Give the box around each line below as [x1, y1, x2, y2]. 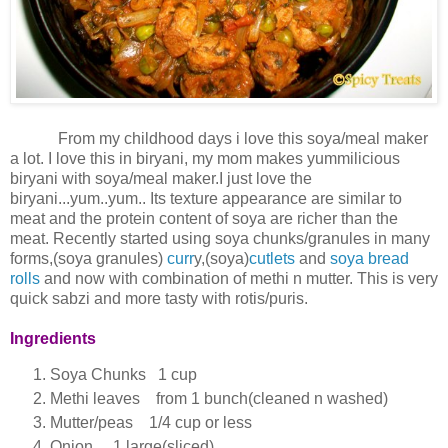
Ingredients [10, 330, 96, 348]
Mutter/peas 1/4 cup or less [50, 414, 252, 432]
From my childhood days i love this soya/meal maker [10, 130, 428, 148]
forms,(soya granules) [10, 250, 167, 268]
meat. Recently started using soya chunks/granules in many [10, 230, 430, 248]
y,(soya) [194, 250, 249, 268]
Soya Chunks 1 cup [50, 366, 197, 384]
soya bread [330, 250, 409, 268]
